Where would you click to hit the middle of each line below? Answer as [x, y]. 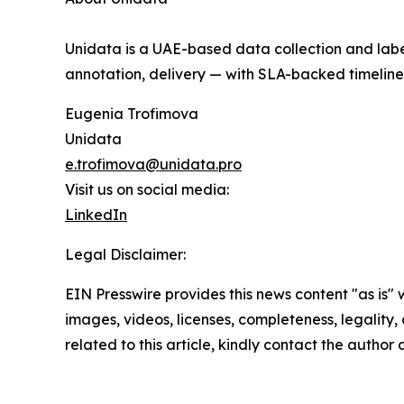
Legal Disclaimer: [125, 255]
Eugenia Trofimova [132, 114]
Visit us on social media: [147, 190]
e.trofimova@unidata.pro [153, 165]
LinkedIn [96, 215]
